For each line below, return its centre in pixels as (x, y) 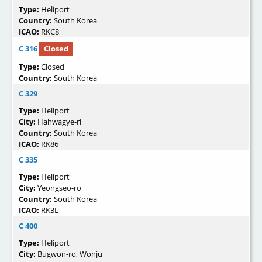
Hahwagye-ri (59, 121)
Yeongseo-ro (59, 187)
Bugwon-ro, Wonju (70, 254)
